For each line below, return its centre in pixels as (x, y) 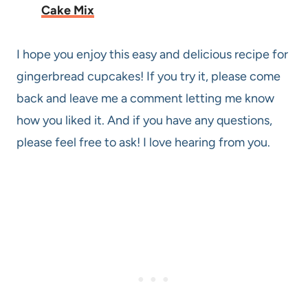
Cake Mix (68, 11)
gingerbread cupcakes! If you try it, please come (148, 77)
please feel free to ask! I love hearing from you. (143, 143)
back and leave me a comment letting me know (145, 99)
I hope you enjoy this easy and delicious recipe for (152, 55)
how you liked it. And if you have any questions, (144, 121)
